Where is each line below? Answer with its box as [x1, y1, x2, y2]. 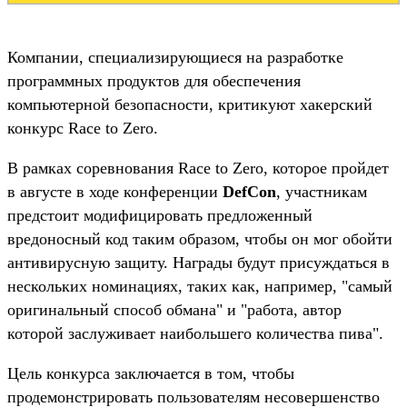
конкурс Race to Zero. [7, 118, 158, 137]
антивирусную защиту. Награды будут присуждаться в [7, 253, 390, 272]
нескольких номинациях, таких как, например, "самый [7, 276, 392, 295]
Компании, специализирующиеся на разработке [7, 47, 343, 66]
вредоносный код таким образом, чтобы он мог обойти [7, 229, 392, 248]
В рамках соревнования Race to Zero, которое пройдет [7, 158, 389, 177]
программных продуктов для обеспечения [7, 71, 301, 90]
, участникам [276, 182, 367, 201]
